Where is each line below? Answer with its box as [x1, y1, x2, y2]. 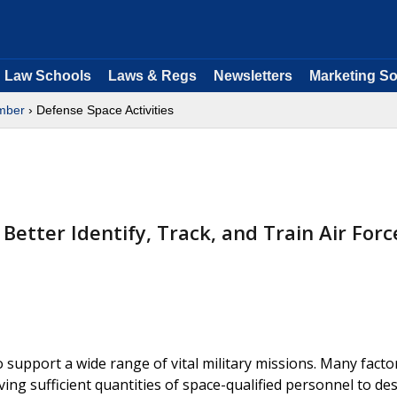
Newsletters [214, 68, 292, 83]
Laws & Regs [108, 68, 197, 83]
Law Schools [4, 68, 91, 83]
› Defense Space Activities [25, 103, 174, 117]
